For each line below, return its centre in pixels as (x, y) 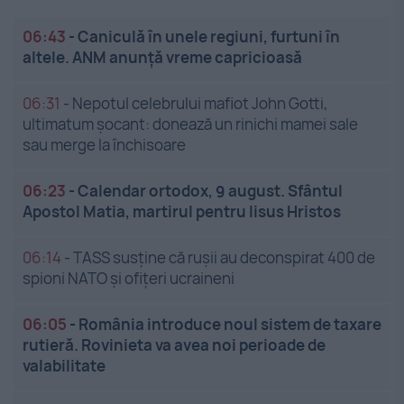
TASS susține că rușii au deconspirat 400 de (224, 257)
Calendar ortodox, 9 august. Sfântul (210, 190)
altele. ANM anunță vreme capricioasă (162, 57)
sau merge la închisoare (104, 144)
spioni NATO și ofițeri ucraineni (129, 278)
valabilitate (64, 365)
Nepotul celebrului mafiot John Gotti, (200, 103)
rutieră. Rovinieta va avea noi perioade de (174, 344)
